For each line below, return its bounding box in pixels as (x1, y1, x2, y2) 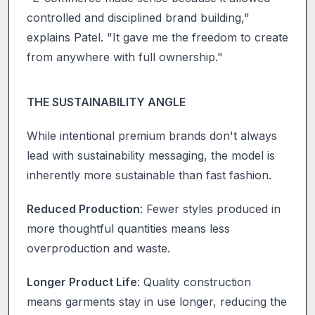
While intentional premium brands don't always (27, 128, 277, 143)
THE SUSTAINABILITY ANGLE (27, 94, 186, 109)
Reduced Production (27, 201, 140, 216)
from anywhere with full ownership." (27, 49, 223, 64)
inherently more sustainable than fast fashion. (27, 167, 271, 182)
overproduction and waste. (27, 240, 170, 255)
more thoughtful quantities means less (27, 221, 230, 236)
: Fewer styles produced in (140, 201, 281, 216)
